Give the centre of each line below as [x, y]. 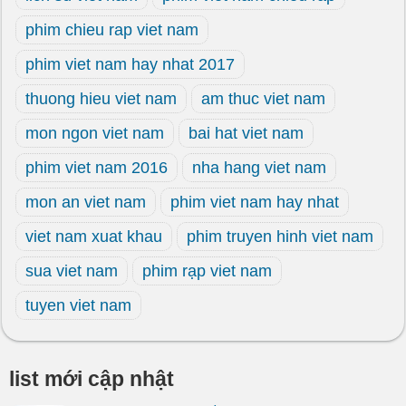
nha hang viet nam [259, 168]
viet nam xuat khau [94, 237]
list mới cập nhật [92, 379]
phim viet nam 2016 [97, 168]
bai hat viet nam [246, 133]
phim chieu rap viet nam [112, 30]
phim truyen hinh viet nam [280, 237]
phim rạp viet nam [207, 271]
